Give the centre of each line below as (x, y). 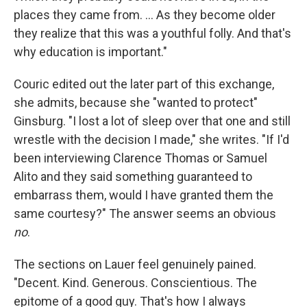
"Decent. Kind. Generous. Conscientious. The (135, 283)
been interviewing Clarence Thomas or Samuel (140, 158)
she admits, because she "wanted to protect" (136, 103)
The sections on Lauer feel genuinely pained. (135, 265)
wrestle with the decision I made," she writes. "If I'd (151, 140)
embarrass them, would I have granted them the (144, 195)
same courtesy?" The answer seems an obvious (145, 214)
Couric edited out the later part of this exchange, (144, 84)
